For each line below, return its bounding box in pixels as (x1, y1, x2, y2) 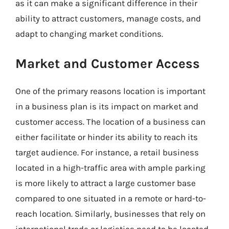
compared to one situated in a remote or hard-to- (15, 193, 206, 203)
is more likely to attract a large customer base (15, 177, 196, 188)
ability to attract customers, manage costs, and (15, 13, 201, 24)
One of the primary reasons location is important (15, 85, 205, 96)
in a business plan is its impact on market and (15, 101, 198, 111)
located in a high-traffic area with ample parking (15, 162, 205, 173)
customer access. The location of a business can (15, 116, 205, 127)
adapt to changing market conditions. (15, 29, 163, 39)
